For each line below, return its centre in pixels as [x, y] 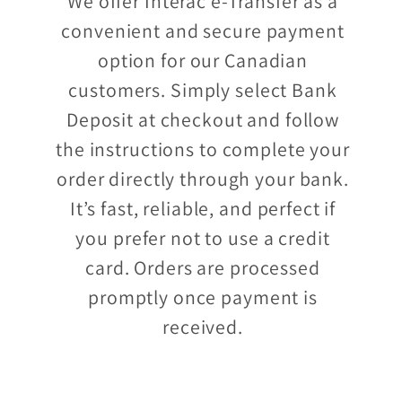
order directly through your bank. [203, 179]
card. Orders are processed [203, 268]
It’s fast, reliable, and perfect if [203, 209]
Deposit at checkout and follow [203, 120]
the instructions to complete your [203, 149]
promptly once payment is [203, 297]
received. [203, 327]
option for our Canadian [202, 61]
